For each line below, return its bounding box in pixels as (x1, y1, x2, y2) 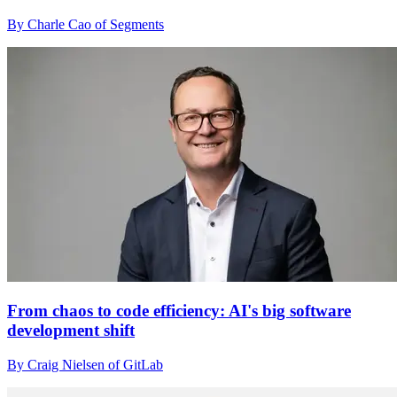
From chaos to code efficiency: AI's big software (7, 301, 351, 321)
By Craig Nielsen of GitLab (7, 357, 163, 373)
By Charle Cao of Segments (7, 16, 164, 32)
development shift (7, 321, 135, 340)
